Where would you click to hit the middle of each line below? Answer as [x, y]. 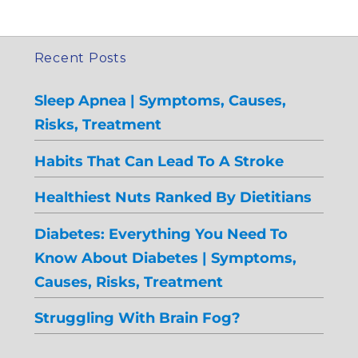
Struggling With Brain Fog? [137, 317]
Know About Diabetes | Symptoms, [165, 257]
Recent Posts [80, 58]
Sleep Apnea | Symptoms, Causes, [160, 101]
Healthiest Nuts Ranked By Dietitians [173, 197]
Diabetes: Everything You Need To [161, 233]
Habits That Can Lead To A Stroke [159, 161]
